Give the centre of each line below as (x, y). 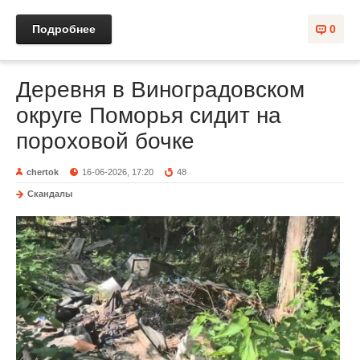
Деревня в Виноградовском (160, 89)
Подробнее (64, 29)
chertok (43, 172)
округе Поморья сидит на (149, 115)
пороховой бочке (105, 141)
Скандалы (50, 193)
